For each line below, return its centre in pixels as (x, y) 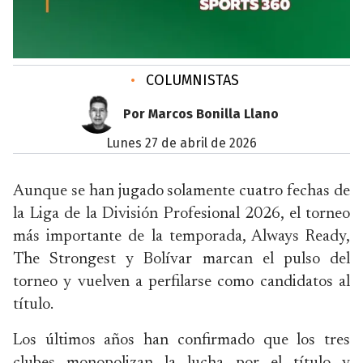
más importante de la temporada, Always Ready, (181, 237)
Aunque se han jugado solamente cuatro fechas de (181, 191)
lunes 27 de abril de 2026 (185, 143)
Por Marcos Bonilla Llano (201, 114)
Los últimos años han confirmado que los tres (181, 340)
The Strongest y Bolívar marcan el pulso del (181, 259)
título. (33, 305)
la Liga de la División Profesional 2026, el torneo (181, 214)
